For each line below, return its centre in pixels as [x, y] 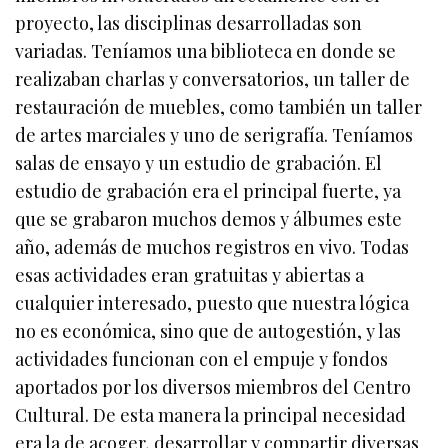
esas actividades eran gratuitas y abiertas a [190, 275]
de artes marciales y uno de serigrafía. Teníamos [214, 135]
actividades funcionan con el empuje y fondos [202, 359]
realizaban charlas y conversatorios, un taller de [213, 79]
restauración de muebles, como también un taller [219, 107]
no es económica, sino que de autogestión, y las [208, 331]
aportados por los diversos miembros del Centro [213, 387]
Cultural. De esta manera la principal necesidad [211, 415]
